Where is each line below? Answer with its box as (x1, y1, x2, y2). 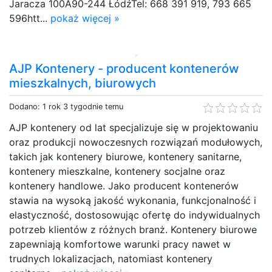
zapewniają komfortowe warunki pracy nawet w (9, 237, 231, 250)
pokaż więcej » (50, 12, 120, 24)
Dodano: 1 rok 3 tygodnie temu (9, 101, 123, 111)
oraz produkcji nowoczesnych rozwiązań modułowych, (9, 135, 262, 148)
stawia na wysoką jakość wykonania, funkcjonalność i (9, 194, 256, 206)
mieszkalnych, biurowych (9, 75, 156, 90)
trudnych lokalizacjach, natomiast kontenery (9, 252, 212, 265)
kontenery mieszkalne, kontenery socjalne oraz (9, 165, 225, 177)
